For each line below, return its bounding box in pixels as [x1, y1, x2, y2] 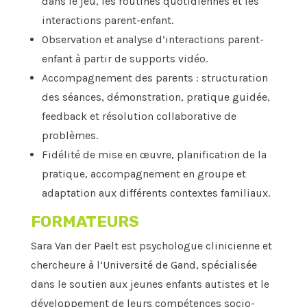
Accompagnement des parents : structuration [41, 71, 268, 85]
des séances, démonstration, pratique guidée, [41, 90, 270, 104]
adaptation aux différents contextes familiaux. [41, 186, 270, 200]
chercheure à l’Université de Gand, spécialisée [30, 258, 257, 272]
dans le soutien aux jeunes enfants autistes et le [30, 278, 269, 291]
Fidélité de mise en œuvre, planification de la [41, 148, 267, 162]
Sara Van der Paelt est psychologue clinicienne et [30, 239, 272, 253]
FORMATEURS [30, 212, 139, 232]
